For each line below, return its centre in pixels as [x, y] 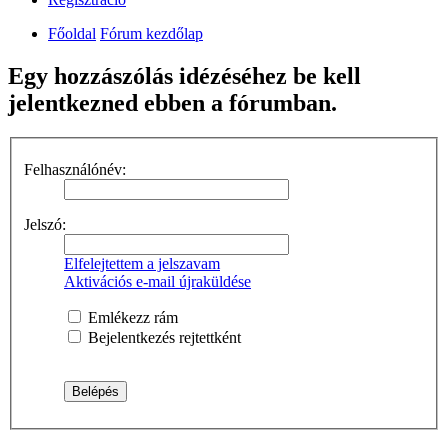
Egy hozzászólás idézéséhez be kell [184, 76]
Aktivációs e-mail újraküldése [157, 281]
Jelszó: [45, 224]
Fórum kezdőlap [151, 34]
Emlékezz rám [131, 317]
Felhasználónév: [75, 169]
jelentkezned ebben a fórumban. [172, 103]
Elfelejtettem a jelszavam [142, 263]
